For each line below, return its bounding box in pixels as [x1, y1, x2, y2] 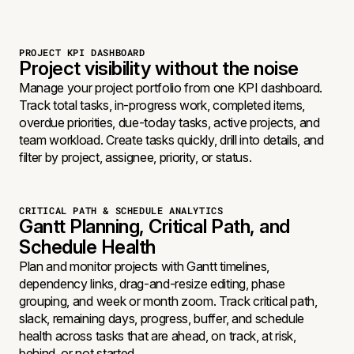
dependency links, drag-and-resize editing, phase [19, 276, 285, 292]
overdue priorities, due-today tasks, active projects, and [19, 115, 320, 130]
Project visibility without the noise [19, 57, 299, 80]
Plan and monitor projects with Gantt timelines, [19, 258, 269, 274]
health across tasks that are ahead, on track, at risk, [19, 328, 296, 344]
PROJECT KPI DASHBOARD [19, 46, 145, 58]
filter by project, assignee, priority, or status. [19, 149, 252, 165]
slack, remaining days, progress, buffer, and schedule [19, 311, 305, 326]
